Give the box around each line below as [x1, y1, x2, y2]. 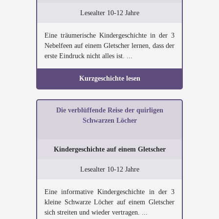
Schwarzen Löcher [82, 117, 137, 124]
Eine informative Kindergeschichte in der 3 [44, 188, 175, 196]
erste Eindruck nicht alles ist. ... [44, 52, 132, 60]
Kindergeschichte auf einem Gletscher [53, 146, 166, 153]
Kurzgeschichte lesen [79, 75, 140, 82]
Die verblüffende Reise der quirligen [56, 107, 163, 114]
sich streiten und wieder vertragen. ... [44, 209, 148, 216]
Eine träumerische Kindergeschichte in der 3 [44, 32, 175, 39]
